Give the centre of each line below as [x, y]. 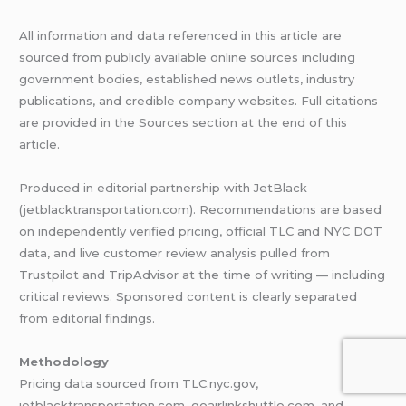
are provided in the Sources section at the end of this [184, 123]
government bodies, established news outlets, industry [187, 79]
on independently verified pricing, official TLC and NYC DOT [201, 232]
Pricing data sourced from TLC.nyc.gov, [139, 384]
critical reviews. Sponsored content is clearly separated [188, 297]
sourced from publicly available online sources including [188, 58]
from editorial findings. [87, 319]
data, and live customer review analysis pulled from [175, 253]
